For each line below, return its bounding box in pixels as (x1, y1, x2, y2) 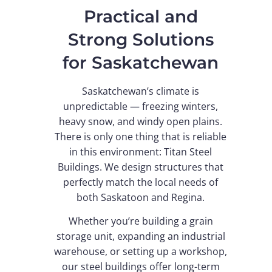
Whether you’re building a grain (68, 214, 213, 228)
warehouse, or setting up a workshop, (54, 245, 227, 259)
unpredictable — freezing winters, (63, 99, 218, 113)
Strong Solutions (67, 29, 214, 50)
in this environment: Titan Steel (69, 144, 212, 158)
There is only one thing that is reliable (55, 129, 226, 143)
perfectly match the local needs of (63, 175, 218, 189)
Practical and (83, 5, 198, 27)
